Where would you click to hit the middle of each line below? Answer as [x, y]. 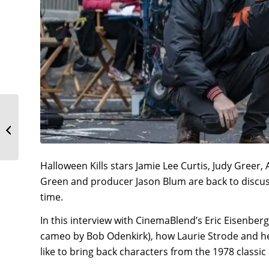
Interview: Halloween [59, 134]
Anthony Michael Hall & [63, 109]
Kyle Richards [45, 122]
